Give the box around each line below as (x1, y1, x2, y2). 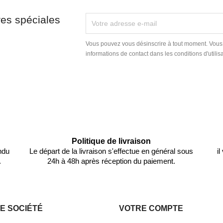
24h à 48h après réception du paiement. (47, 157, 176, 165)
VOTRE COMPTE (119, 204, 183, 213)
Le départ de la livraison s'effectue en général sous (29, 147, 194, 155)
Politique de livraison (72, 137, 151, 145)
